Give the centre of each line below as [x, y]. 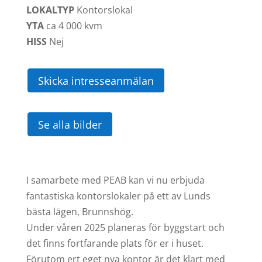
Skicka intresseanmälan [96, 80]
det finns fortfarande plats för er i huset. [115, 243]
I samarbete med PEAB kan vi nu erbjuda [115, 180]
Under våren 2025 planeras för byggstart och [125, 227]
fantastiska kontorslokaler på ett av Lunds [118, 196]
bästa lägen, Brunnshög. [80, 211]
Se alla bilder [70, 124]
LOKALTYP [50, 10]
